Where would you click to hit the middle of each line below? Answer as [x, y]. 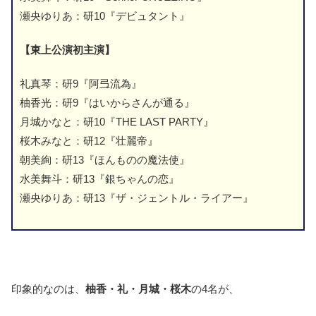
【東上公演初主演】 [67, 49]
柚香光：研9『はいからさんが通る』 [107, 102]
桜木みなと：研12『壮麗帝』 [89, 140]
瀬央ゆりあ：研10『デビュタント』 [105, 16]
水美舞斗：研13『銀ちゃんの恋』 [99, 178]
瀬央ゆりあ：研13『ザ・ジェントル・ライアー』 [136, 197]
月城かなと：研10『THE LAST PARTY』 [117, 121]
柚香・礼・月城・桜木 [138, 288]
